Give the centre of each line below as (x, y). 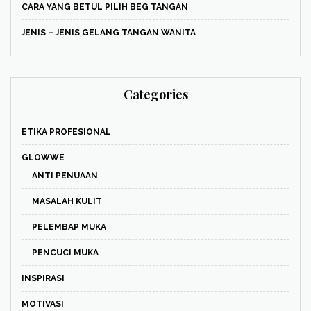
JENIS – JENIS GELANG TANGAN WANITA (109, 32)
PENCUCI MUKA (65, 252)
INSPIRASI (43, 278)
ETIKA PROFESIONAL (66, 132)
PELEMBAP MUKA (69, 227)
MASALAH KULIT (67, 201)
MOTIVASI (43, 304)
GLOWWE (43, 157)
